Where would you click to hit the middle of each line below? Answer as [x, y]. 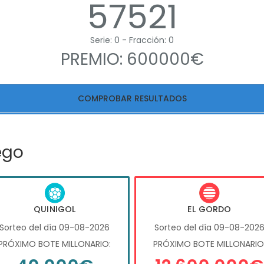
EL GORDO [209, 209]
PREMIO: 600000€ [132, 59]
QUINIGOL [55, 209]
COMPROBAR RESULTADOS [132, 98]
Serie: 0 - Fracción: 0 [132, 40]
